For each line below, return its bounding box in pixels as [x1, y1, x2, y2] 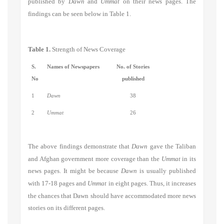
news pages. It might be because [28, 167, 119, 174]
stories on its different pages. [28, 204, 105, 211]
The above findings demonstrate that [28, 142, 129, 150]
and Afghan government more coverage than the [28, 155, 161, 162]
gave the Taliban [149, 142, 196, 150]
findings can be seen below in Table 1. [28, 10, 131, 17]
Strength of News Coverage [52, 45, 125, 53]
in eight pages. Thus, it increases [108, 179, 196, 187]
